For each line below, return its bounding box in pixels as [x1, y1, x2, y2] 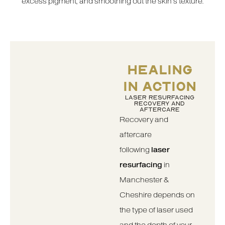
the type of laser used [119, 205, 193, 214]
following [119, 145, 151, 154]
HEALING [127, 61, 192, 77]
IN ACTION [123, 78, 196, 94]
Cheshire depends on [119, 190, 195, 199]
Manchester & [119, 175, 169, 184]
